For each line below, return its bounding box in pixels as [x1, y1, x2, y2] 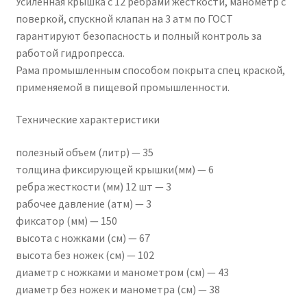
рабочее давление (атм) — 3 [15, 197, 151, 211]
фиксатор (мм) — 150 [15, 214, 117, 228]
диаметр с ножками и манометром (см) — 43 [15, 265, 229, 280]
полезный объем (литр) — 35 [15, 145, 153, 160]
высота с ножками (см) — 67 [15, 231, 150, 245]
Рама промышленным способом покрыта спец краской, [15, 62, 285, 77]
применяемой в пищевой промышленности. [15, 79, 230, 94]
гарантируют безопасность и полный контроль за [15, 28, 262, 42]
